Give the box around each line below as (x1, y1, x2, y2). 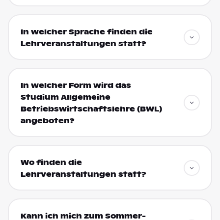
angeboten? (20, 116, 75, 125)
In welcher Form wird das (20, 81, 131, 90)
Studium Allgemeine (20, 92, 110, 102)
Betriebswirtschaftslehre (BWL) (20, 104, 162, 113)
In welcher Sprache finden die (20, 27, 153, 36)
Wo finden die (20, 158, 82, 167)
